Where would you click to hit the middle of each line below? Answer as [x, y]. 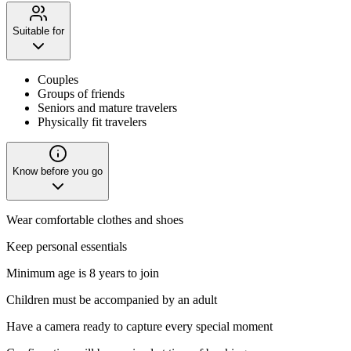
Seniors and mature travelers [107, 108]
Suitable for [38, 31]
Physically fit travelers [92, 122]
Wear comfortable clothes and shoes [95, 220]
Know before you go [58, 172]
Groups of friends [81, 94]
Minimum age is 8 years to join [83, 273]
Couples [58, 80]
